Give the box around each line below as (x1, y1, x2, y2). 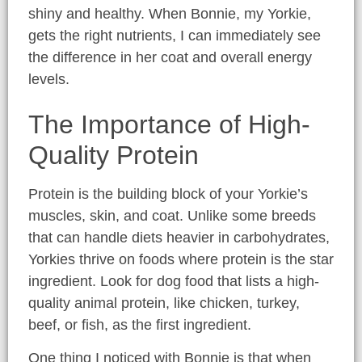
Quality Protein (28, 140, 199, 170)
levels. (28, 71, 69, 88)
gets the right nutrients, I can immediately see (28, 27, 321, 44)
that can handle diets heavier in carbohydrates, (28, 229, 330, 246)
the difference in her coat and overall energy (28, 49, 312, 66)
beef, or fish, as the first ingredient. (28, 316, 251, 333)
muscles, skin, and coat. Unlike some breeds (28, 207, 316, 224)
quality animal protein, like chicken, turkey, (28, 294, 300, 311)
